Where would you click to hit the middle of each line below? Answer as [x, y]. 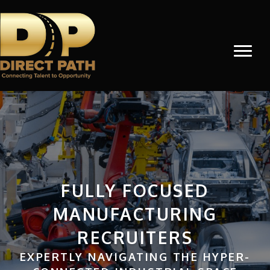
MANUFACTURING [135, 214]
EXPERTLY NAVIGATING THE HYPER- [135, 257]
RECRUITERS [135, 238]
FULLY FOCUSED [135, 191]
